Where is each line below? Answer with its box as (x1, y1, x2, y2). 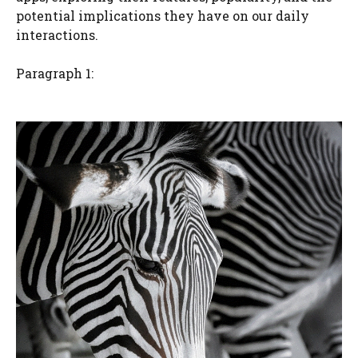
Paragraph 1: (16, 64, 93, 82)
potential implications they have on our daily (16, 6, 309, 24)
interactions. (16, 26, 98, 43)
